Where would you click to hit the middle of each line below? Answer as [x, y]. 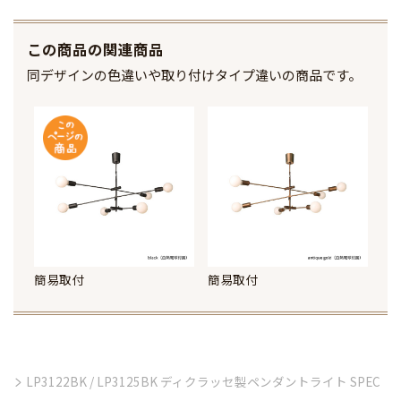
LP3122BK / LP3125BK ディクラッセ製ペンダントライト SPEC [203, 381]
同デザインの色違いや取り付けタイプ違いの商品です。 [194, 74]
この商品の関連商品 [95, 49]
